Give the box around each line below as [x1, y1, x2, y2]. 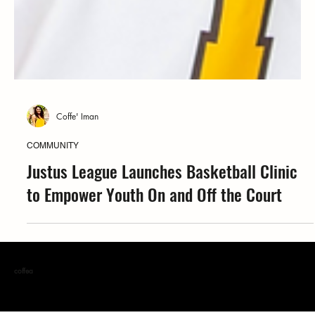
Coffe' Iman [56, 138, 98, 150]
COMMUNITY [27, 169, 79, 179]
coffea [14, 293, 33, 304]
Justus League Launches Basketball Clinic [27, 186, 297, 212]
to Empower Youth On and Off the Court [27, 210, 282, 236]
